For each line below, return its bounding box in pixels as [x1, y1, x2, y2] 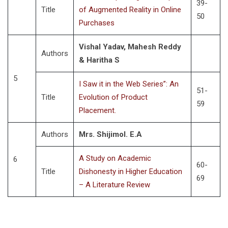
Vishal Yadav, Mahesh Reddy [79, 42, 181, 51]
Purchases [79, 18, 115, 27]
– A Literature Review [79, 180, 150, 189]
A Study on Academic [79, 154, 151, 163]
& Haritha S [79, 55, 120, 65]
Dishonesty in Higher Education [79, 167, 182, 176]
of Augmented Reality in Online [79, 5, 181, 14]
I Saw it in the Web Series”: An [79, 79, 179, 89]
